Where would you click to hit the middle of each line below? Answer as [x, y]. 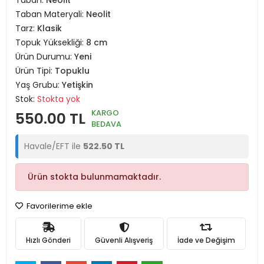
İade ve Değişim [206, 240]
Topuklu [72, 71]
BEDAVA [106, 124]
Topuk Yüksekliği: [51, 42]
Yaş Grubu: [39, 85]
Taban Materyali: [51, 14]
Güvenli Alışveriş [124, 240]
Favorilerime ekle [59, 206]
